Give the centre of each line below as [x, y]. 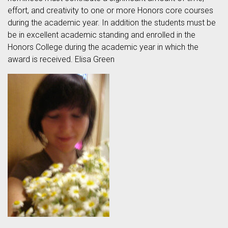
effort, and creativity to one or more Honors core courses [110, 10]
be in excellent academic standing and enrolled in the [102, 35]
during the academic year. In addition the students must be [112, 23]
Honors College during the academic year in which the [103, 47]
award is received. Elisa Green [61, 59]
